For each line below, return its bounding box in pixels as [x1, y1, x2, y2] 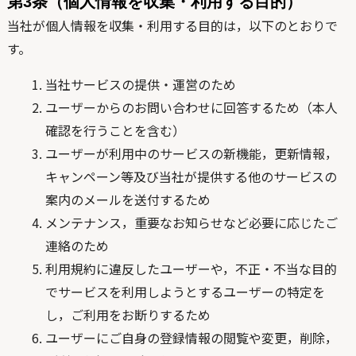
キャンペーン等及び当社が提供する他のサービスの [44, 167, 337, 186]
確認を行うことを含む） [44, 121, 185, 140]
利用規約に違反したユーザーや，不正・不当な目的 [44, 259, 337, 278]
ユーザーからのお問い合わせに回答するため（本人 [44, 98, 338, 117]
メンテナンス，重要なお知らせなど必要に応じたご [44, 213, 338, 232]
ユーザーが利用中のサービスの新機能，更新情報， [44, 144, 338, 163]
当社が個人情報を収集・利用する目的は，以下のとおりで [6, 16, 338, 35]
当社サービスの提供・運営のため [44, 75, 236, 94]
